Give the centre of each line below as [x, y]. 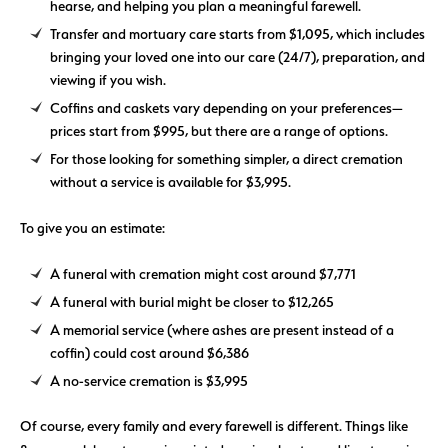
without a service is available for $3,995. [170, 182]
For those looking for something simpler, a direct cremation [226, 159]
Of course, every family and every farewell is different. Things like [214, 426]
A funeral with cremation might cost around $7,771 [203, 274]
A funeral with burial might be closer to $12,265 [192, 302]
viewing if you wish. [108, 80]
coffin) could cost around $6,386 [149, 353]
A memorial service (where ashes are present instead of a [222, 330]
